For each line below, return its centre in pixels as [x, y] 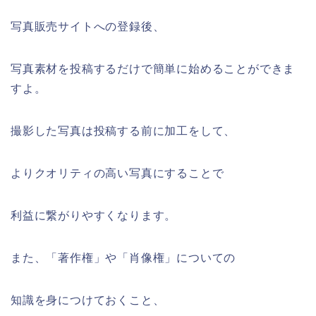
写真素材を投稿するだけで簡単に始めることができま [153, 68]
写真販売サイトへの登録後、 [88, 26]
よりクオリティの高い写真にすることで [117, 173]
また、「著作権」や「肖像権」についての [123, 257]
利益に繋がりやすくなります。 [94, 215]
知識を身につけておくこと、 [88, 300]
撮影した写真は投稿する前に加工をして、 [123, 130]
